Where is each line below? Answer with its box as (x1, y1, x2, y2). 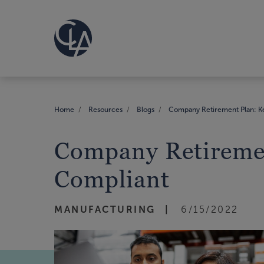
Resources (88, 105, 123, 114)
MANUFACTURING (54, 204, 156, 214)
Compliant (54, 165, 170, 193)
